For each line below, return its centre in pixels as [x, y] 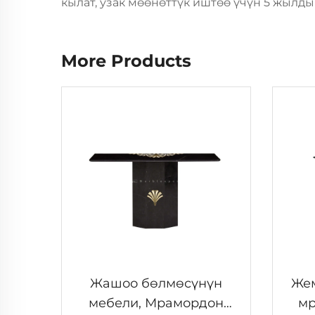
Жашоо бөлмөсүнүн [156, 283]
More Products [126, 61]
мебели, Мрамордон [156, 303]
